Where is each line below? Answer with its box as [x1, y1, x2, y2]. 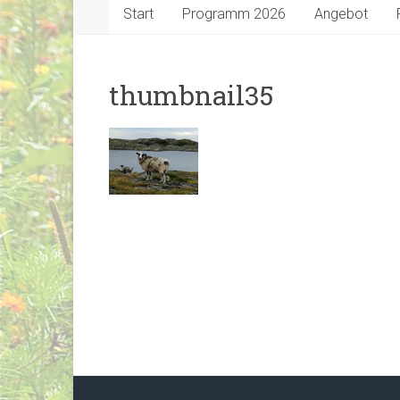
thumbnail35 [109, 78, 274, 113]
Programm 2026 [182, 5, 286, 23]
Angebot [314, 5, 368, 23]
